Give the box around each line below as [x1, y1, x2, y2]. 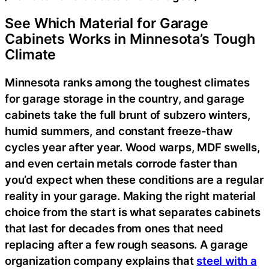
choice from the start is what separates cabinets [5, 205, 261, 219]
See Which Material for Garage [5, 15, 209, 32]
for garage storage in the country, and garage [5, 91, 245, 105]
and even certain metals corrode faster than [5, 156, 237, 170]
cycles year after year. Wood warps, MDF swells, [5, 140, 260, 154]
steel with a [196, 253, 257, 267]
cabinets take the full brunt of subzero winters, [5, 107, 250, 121]
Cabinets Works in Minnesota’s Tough [5, 31, 255, 48]
